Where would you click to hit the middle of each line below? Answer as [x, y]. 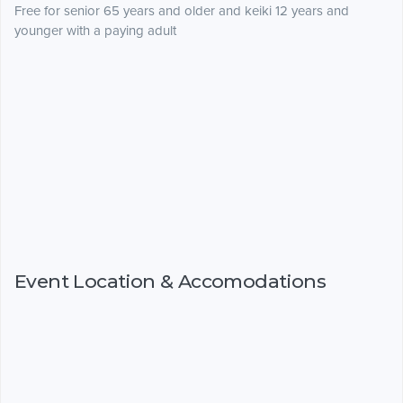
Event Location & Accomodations [170, 281]
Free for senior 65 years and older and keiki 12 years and [182, 11]
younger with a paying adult [95, 31]
